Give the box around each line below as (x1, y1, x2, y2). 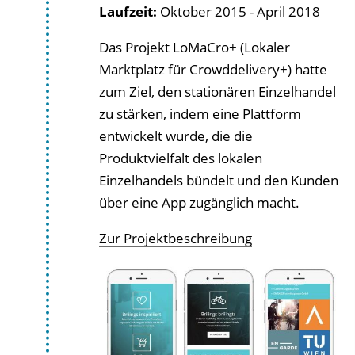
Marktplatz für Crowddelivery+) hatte (99, 59, 327, 78)
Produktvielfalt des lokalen (99, 148, 262, 167)
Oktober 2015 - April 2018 (157, 2, 320, 21)
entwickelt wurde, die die (99, 126, 253, 145)
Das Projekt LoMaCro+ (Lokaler (99, 37, 290, 56)
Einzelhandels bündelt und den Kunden (99, 170, 338, 189)
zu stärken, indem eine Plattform (99, 104, 301, 123)
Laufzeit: (99, 2, 157, 21)
